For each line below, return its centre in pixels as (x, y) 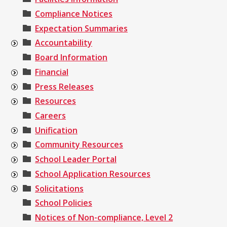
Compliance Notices (74, 13)
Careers (50, 115)
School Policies (64, 203)
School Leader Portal (76, 159)
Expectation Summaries (81, 28)
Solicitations (59, 188)
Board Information (71, 58)
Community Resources (79, 145)
